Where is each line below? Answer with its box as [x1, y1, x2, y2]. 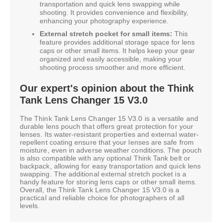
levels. [20, 202, 40, 210]
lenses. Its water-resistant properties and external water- [20, 130, 199, 139]
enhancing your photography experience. [40, 17, 168, 25]
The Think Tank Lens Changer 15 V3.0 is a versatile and [20, 114, 198, 123]
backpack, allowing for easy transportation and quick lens [20, 162, 201, 170]
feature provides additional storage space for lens [40, 38, 195, 46]
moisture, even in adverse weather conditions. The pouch [20, 146, 202, 155]
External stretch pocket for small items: [40, 29, 172, 38]
